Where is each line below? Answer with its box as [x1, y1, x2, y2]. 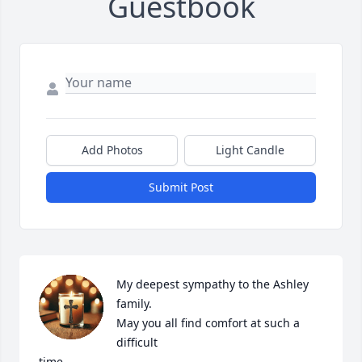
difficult [116, 335, 158, 351]
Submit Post [149, 179, 213, 196]
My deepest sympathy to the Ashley [116, 276, 309, 293]
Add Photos [81, 142, 143, 158]
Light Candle [216, 142, 284, 158]
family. [116, 296, 152, 312]
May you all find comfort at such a [116, 315, 300, 331]
